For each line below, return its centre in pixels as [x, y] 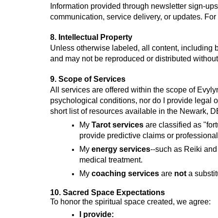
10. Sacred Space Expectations [107, 192]
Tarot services [117, 125]
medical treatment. [111, 160]
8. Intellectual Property [91, 37]
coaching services [125, 173]
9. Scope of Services [88, 79]
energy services [121, 149]
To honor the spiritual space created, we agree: [130, 202]
